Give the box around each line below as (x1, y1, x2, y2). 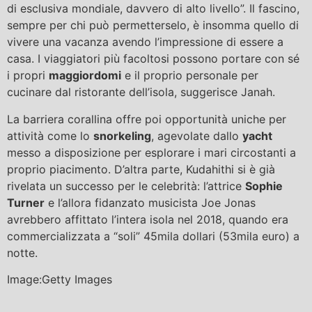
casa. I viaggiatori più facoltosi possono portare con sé (7, 52, 299, 66)
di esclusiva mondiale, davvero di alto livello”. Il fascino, (7, 1, 299, 16)
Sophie (245, 178, 283, 193)
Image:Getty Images (7, 272, 112, 287)
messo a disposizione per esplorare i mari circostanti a (7, 145, 296, 159)
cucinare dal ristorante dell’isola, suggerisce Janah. (7, 85, 275, 100)
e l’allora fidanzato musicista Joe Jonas (45, 195, 256, 210)
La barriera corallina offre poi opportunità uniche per (7, 111, 286, 126)
